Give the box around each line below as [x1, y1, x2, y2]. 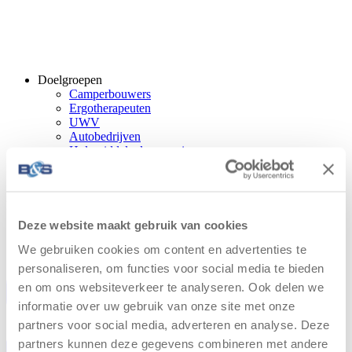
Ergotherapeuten [69, 101, 151, 115]
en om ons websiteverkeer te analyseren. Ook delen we [18, 280, 324, 294]
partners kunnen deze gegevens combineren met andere [18, 336, 328, 350]
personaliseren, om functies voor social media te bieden [18, 261, 324, 275]
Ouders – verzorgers [69, 171, 170, 185]
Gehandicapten [69, 157, 144, 171]
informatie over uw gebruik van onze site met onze [18, 299, 295, 313]
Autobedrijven [69, 129, 141, 143]
